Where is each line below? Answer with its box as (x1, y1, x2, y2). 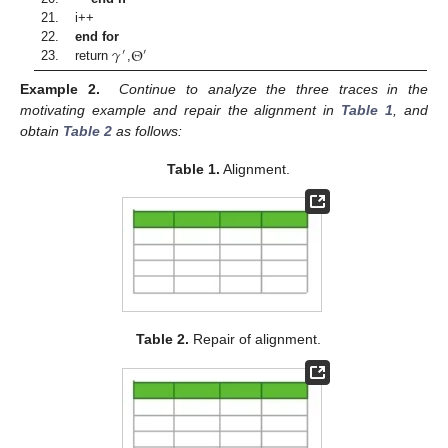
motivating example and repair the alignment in (20, 101, 342, 118)
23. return (41, 48, 113, 64)
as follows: (112, 122, 182, 139)
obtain (20, 122, 63, 139)
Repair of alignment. (188, 331, 321, 348)
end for (75, 29, 120, 45)
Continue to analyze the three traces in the (119, 80, 429, 97)
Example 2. (20, 80, 100, 97)
